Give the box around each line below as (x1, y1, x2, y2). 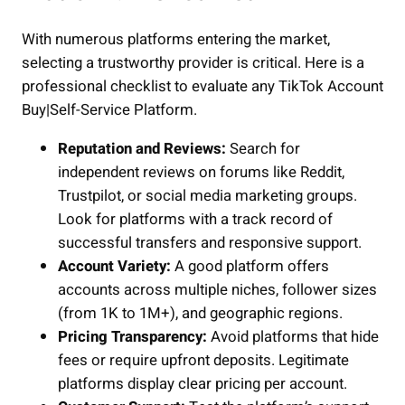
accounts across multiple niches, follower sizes (58, 278, 377, 301)
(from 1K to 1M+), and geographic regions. (58, 301, 343, 325)
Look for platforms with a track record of (58, 207, 333, 231)
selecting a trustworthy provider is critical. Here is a (22, 51, 364, 74)
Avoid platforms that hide (207, 325, 379, 348)
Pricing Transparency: (58, 325, 207, 348)
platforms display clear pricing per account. (58, 372, 347, 395)
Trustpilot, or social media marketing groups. (58, 184, 357, 207)
